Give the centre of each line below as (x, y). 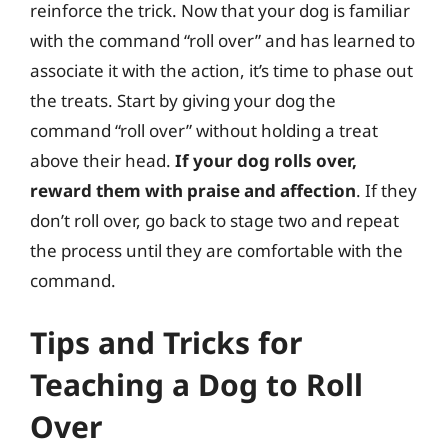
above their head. (102, 160)
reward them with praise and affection (193, 190)
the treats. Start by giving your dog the (183, 100)
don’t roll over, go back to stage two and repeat (214, 220)
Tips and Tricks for (166, 342)
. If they (386, 190)
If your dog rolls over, (266, 160)
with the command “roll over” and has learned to (222, 40)
